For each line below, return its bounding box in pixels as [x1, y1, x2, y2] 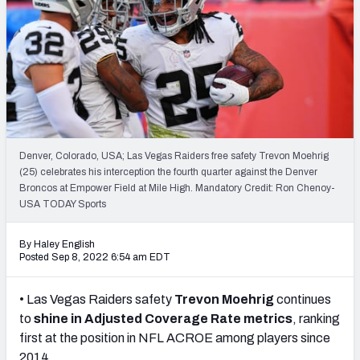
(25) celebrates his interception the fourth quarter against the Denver [19, 166, 317, 178]
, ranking [292, 311, 340, 325]
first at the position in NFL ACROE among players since [19, 330, 330, 345]
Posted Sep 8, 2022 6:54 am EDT [19, 251, 170, 263]
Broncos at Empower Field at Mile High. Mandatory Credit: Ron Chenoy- [19, 182, 335, 194]
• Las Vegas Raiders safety [19, 292, 174, 306]
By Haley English [19, 238, 95, 250]
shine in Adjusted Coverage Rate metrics [34, 311, 292, 325]
